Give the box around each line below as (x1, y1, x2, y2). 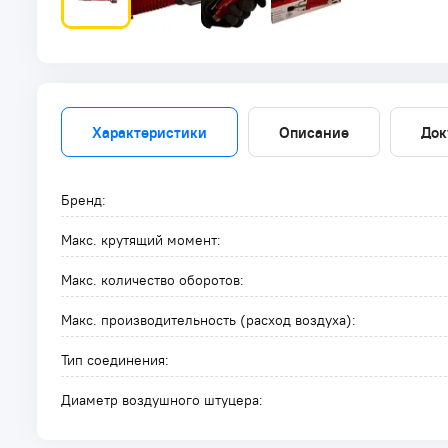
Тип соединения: (61, 351, 169, 369)
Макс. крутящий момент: (61, 231, 221, 249)
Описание (279, 122, 349, 142)
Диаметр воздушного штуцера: (61, 391, 263, 409)
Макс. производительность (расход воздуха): (61, 311, 356, 329)
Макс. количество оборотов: (61, 271, 244, 289)
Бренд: (61, 191, 106, 209)
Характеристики (92, 122, 207, 142)
